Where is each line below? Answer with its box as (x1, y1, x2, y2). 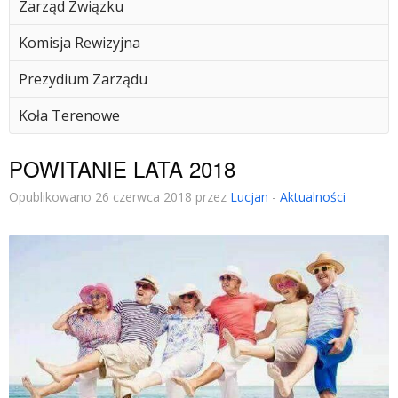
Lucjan (230, 188, 268, 205)
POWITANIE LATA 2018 (9, 153, 235, 184)
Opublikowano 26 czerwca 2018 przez (9, 188, 230, 205)
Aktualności (280, 188, 346, 205)
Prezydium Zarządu (19, 69, 147, 89)
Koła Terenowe (19, 106, 120, 125)
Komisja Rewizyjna (19, 33, 140, 52)
